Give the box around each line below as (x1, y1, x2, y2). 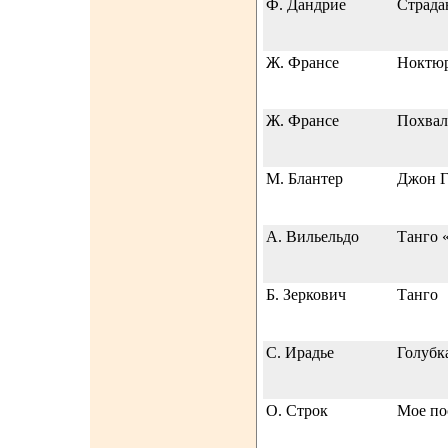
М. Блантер (266, 170, 343, 187)
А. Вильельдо (266, 228, 359, 245)
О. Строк (266, 402, 328, 419)
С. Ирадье (266, 344, 334, 361)
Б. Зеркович (266, 286, 346, 303)
